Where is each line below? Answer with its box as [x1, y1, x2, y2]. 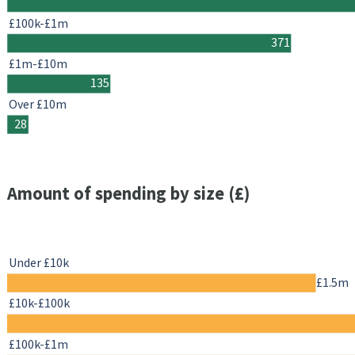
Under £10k [9, 254, 70, 271]
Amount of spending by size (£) [7, 182, 250, 205]
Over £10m [9, 96, 67, 113]
